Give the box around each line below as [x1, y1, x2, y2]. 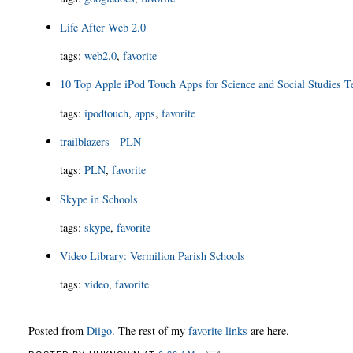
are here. [247, 322, 290, 338]
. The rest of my [112, 322, 189, 338]
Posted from [28, 322, 87, 338]
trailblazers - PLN [60, 133, 142, 149]
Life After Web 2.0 [60, 19, 147, 35]
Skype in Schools [60, 191, 139, 206]
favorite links [188, 322, 248, 338]
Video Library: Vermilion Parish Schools [60, 248, 246, 264]
